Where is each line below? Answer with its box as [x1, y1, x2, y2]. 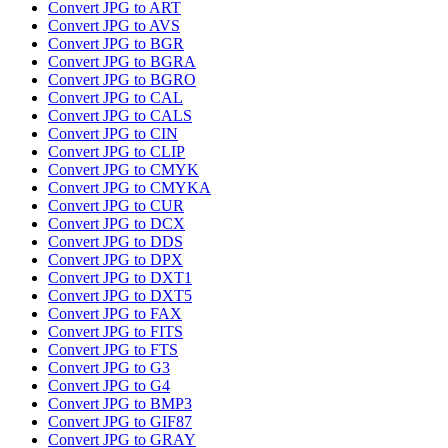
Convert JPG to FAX [48, 305, 182, 323]
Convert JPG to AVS [48, 17, 180, 35]
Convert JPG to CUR [48, 197, 184, 215]
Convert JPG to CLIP [48, 143, 185, 161]
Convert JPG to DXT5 [48, 287, 192, 305]
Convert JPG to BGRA [48, 53, 196, 71]
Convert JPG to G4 [48, 377, 170, 395]
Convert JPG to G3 [48, 359, 170, 377]
